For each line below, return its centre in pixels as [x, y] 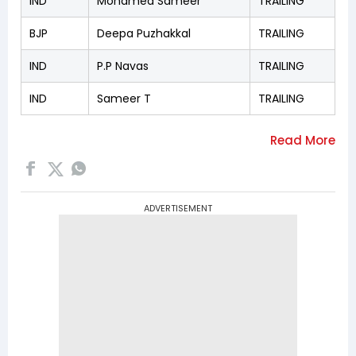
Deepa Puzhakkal [144, 33]
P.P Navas [123, 66]
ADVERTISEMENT [178, 208]
